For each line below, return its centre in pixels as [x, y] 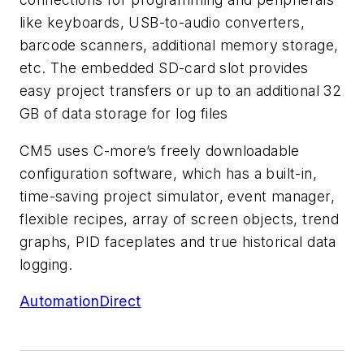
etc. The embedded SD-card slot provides [164, 68]
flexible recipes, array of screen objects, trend [180, 219]
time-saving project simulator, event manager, [177, 196]
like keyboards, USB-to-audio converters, [162, 23]
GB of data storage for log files [124, 114]
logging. [46, 264]
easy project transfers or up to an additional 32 [181, 91]
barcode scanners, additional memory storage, [179, 45]
